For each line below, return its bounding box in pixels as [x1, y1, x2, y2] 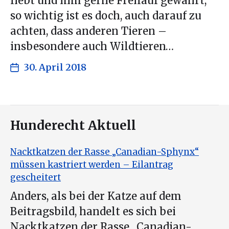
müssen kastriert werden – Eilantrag [10, 159, 173, 171]
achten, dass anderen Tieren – [10, 25, 167, 38]
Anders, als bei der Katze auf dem [10, 189, 181, 203]
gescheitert [10, 172, 61, 184]
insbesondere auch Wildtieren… [10, 40, 174, 54]
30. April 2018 [24, 61, 86, 74]
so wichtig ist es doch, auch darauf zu [10, 9, 201, 23]
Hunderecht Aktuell [10, 118, 136, 134]
